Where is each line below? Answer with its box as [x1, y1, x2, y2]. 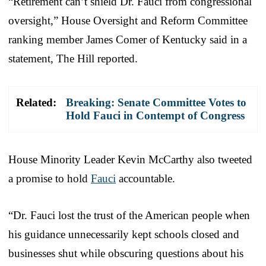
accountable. [116, 172, 175, 185]
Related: [16, 96, 56, 109]
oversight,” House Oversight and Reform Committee [8, 14, 248, 27]
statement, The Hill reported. [8, 52, 138, 65]
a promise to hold [8, 172, 91, 185]
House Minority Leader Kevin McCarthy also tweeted [8, 153, 252, 166]
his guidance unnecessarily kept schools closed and [8, 228, 239, 241]
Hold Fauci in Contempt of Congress [66, 109, 245, 122]
